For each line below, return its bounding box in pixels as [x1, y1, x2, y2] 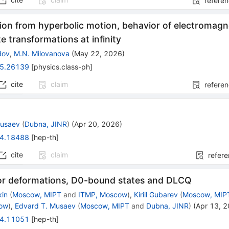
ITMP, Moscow [78, 190, 128, 199]
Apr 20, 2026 [74, 120, 120, 129]
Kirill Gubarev [134, 190, 178, 199]
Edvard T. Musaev [15, 201, 76, 211]
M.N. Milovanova [14, 49, 70, 58]
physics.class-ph [34, 62, 90, 72]
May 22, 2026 [74, 49, 123, 58]
